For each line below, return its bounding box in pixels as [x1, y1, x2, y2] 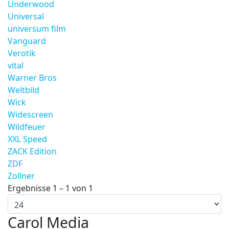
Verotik [8, 48, 36, 59]
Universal [8, 11, 44, 22]
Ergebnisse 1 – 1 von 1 [8, 182, 93, 194]
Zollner [8, 170, 35, 181]
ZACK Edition [8, 146, 57, 157]
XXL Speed [8, 133, 47, 145]
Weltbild [8, 84, 39, 96]
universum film [8, 23, 66, 34]
